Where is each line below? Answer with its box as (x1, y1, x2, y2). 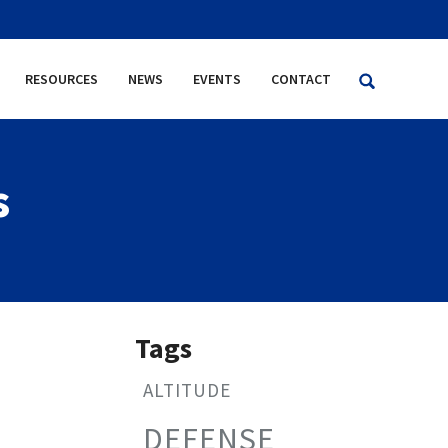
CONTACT (271, 70, 331, 88)
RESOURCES (25, 70, 98, 88)
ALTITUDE (143, 378, 231, 402)
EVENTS (193, 70, 241, 88)
